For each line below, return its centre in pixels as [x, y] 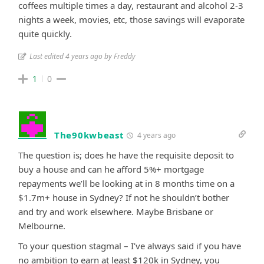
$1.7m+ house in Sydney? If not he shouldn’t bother [124, 197]
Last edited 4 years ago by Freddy [82, 56]
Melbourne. [42, 225]
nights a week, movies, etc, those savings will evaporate [131, 19]
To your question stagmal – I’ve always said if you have [130, 245]
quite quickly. [45, 33]
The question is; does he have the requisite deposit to [126, 155]
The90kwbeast [89, 135]
